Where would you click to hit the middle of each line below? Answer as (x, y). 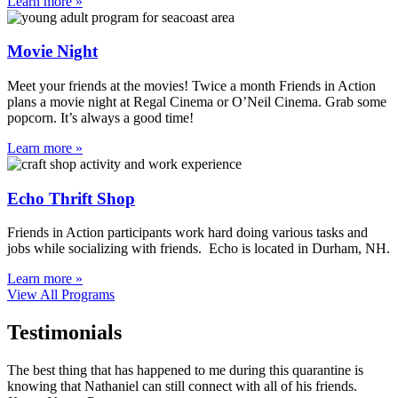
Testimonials (64, 333)
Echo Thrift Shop (71, 198)
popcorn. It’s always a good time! (100, 117)
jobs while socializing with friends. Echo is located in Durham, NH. (199, 249)
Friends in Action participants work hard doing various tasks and (187, 233)
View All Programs (61, 295)
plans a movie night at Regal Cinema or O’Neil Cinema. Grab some (197, 101)
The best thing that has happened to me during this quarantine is (185, 370)
